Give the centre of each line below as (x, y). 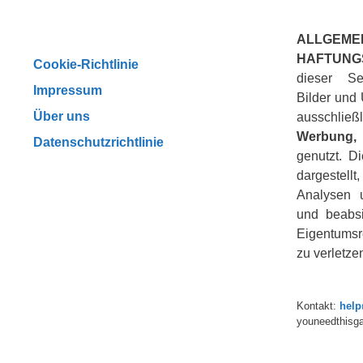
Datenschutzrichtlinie (98, 141)
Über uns (62, 115)
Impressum (68, 90)
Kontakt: (318, 305)
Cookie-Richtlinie (86, 64)
